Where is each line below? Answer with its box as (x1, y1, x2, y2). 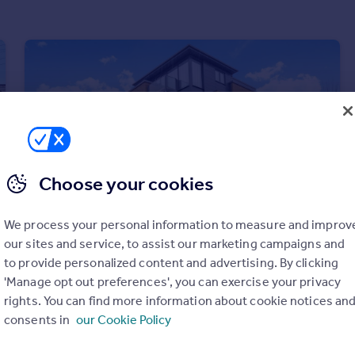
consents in (4, 312, 73, 327)
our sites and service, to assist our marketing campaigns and (4, 236, 345, 251)
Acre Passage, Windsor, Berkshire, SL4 (33, 285, 249, 301)
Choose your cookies (39, 173, 213, 195)
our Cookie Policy (76, 312, 172, 327)
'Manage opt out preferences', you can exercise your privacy (4, 274, 341, 289)
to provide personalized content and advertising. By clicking (4, 255, 339, 270)
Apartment (33, 306, 96, 322)
